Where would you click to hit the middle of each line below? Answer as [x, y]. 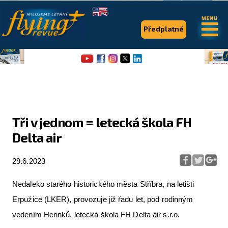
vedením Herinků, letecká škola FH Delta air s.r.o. [96, 215]
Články [114, 159]
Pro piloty [114, 198]
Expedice [114, 178]
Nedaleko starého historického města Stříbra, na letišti [103, 184]
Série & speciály [114, 219]
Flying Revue [114, 139]
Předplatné [164, 29]
